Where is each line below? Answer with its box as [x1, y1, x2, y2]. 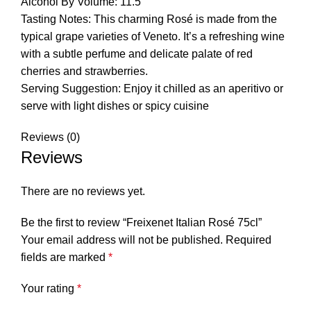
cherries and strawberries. [21, 65, 148, 78]
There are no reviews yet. [21, 185, 145, 198]
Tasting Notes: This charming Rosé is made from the [21, 13, 277, 26]
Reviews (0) [21, 131, 80, 144]
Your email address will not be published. [21, 234, 223, 246]
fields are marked [21, 251, 108, 264]
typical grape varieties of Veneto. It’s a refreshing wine [21, 31, 285, 43]
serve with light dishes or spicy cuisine [21, 100, 209, 112]
